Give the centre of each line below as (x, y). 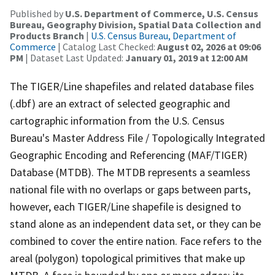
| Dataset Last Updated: (74, 57)
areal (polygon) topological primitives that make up (127, 258)
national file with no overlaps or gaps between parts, (130, 189)
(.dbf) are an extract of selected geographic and (120, 103)
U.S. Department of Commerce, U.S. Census (162, 13)
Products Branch (47, 35)
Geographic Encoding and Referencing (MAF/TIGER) (129, 155)
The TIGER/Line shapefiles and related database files (132, 86)
